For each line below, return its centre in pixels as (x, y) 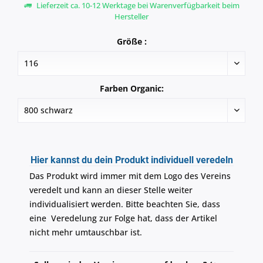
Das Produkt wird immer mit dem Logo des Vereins (130, 176)
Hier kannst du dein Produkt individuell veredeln (131, 160)
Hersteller (131, 17)
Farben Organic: (131, 89)
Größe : (131, 42)
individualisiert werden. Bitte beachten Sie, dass (125, 204)
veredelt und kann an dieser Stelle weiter (111, 190)
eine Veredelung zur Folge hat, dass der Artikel (123, 218)
